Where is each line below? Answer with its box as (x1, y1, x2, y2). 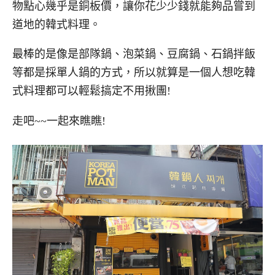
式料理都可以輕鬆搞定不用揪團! (12, 85, 171, 98)
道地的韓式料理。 (12, 18, 101, 31)
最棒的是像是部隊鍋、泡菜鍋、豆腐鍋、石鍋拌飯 (12, 48, 255, 61)
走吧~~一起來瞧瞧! (12, 115, 106, 128)
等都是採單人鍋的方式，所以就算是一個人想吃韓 (12, 66, 255, 79)
